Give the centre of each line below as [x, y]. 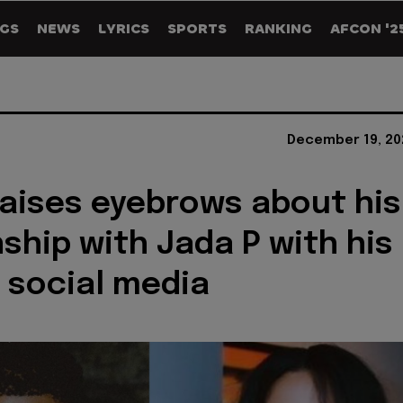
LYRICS [124, 28]
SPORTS [197, 28]
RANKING [278, 28]
